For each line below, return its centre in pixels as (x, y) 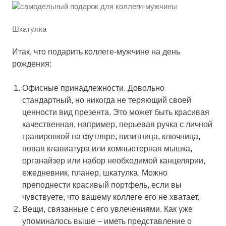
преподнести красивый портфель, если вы (102, 185)
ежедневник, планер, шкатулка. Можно (95, 173)
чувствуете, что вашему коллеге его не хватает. (111, 197)
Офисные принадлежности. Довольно (93, 88)
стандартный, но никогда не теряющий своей (107, 100)
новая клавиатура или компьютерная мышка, (107, 149)
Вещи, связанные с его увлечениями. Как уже (107, 209)
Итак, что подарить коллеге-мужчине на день (96, 52)
